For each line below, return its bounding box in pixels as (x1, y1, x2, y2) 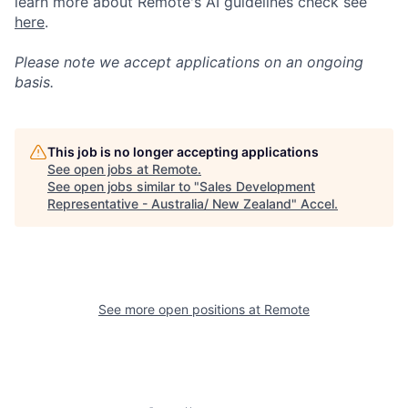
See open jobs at (47, 160, 152, 177)
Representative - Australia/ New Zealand (47, 195, 291, 211)
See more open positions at (98, 301, 264, 317)
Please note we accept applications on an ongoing (15, 52, 363, 71)
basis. (15, 72, 54, 91)
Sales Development (199, 178, 315, 194)
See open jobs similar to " (47, 178, 199, 194)
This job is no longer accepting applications (47, 143, 319, 159)
